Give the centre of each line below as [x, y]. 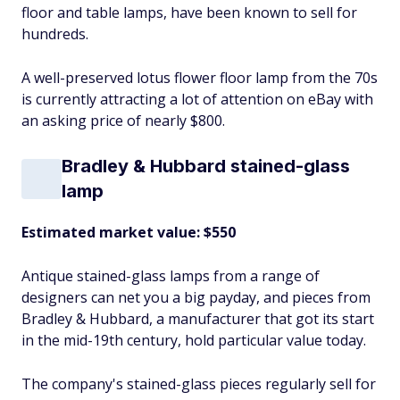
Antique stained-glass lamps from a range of [171, 276]
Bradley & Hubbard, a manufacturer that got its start [198, 319]
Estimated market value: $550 [129, 232]
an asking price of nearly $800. [123, 121]
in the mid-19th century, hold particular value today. [194, 340]
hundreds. [55, 34]
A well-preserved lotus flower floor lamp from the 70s [200, 78]
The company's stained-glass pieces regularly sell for [199, 384]
